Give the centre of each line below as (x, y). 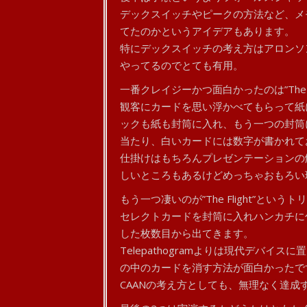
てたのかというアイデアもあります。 (207, 31)
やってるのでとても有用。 (181, 65)
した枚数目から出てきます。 (186, 233)
